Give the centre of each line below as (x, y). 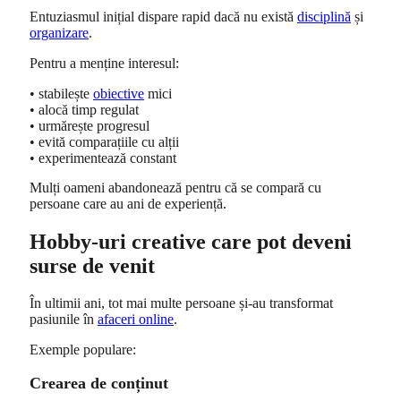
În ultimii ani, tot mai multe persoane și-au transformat (181, 303)
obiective (119, 93)
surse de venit (92, 265)
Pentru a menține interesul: (104, 63)
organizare (59, 33)
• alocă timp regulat (84, 109)
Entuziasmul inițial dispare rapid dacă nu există (163, 17)
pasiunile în (64, 320)
